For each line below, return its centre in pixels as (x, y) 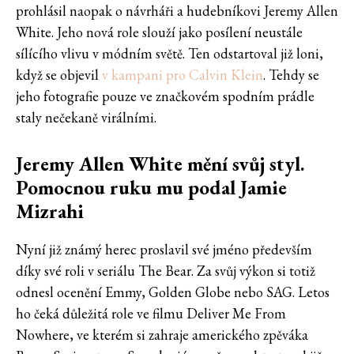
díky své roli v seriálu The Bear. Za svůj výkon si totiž (166, 270)
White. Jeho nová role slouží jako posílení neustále (159, 32)
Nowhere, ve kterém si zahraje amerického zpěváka (162, 334)
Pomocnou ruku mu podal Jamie (151, 187)
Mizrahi (50, 211)
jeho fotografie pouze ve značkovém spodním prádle (165, 96)
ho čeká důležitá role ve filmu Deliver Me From (151, 313)
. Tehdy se (291, 74)
